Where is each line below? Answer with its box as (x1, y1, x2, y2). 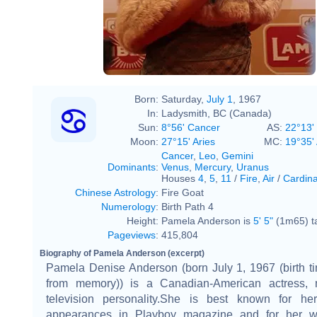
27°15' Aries (161, 135, 215, 147)
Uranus (236, 161, 269, 173)
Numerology (101, 200, 156, 212)
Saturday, (161, 93, 207, 105)
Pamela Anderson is (161, 214, 253, 226)
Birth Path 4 (161, 200, 214, 212)
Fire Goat (161, 186, 204, 198)
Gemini (221, 149, 253, 161)
